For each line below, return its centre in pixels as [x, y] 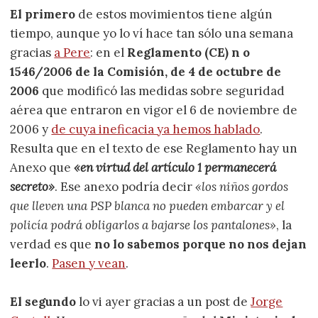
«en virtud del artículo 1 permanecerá [175, 167]
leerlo [28, 263]
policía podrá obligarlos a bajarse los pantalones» [143, 225]
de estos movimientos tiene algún [174, 14]
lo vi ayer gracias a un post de [164, 301]
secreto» [33, 186]
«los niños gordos [242, 186]
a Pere [72, 52]
